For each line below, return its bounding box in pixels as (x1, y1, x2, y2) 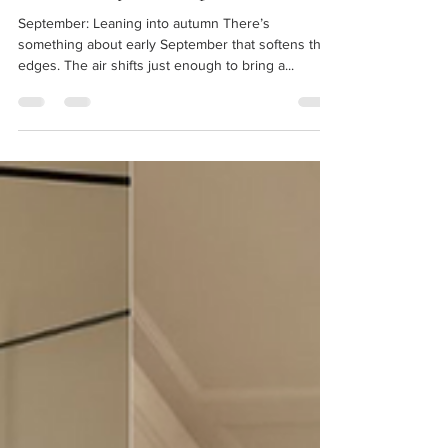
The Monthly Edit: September (18, 11, 271, 37)
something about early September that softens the (18, 72, 329, 88)
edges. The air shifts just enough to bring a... (18, 93, 294, 109)
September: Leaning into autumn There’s (18, 51, 270, 67)
